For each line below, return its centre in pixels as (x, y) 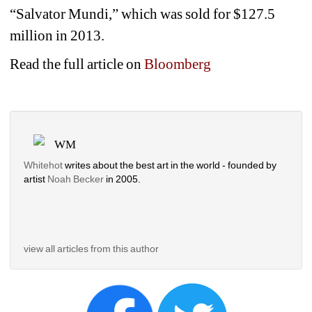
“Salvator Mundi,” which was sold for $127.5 (143, 14)
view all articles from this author (92, 249)
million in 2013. (57, 36)
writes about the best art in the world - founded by (170, 165)
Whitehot (43, 165)
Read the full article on (77, 64)
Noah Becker (77, 179)
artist (36, 179)
